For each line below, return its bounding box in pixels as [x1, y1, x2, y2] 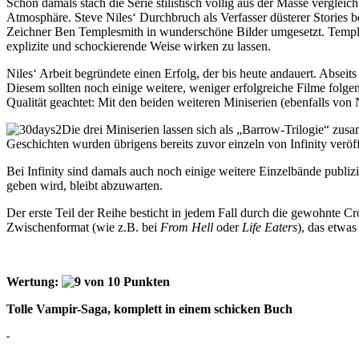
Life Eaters [242, 220, 297, 234]
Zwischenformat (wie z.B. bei [6, 220, 160, 234]
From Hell [160, 220, 213, 234]
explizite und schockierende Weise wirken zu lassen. [6, 38, 271, 53]
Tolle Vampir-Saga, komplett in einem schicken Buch [6, 301, 292, 316]
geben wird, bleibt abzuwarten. [6, 178, 163, 192]
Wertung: [6, 274, 62, 288]
